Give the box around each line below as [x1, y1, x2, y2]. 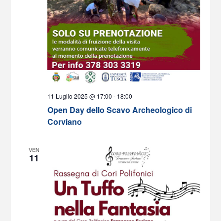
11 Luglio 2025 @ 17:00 [47, 92, 112, 101]
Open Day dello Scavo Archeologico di [47, 104, 192, 116]
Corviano [47, 116, 82, 128]
